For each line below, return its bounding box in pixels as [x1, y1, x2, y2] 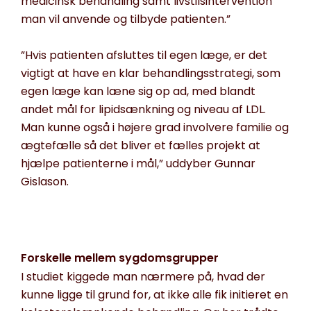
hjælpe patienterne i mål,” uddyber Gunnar [21, 155, 255, 172]
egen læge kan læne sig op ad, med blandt [21, 83, 255, 100]
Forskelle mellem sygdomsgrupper [21, 250, 219, 267]
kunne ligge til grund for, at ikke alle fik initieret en [21, 287, 288, 303]
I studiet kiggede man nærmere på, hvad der [21, 269, 265, 285]
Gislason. [21, 174, 69, 190]
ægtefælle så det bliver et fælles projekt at [21, 137, 260, 154]
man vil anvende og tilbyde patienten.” [21, 11, 230, 28]
